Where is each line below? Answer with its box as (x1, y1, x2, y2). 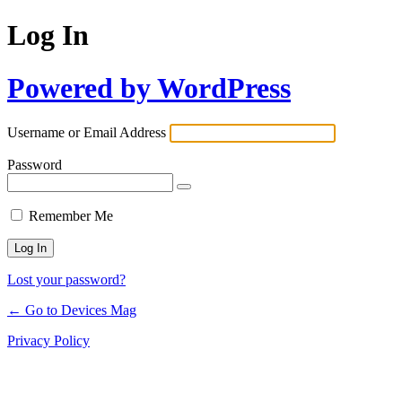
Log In (7, 19, 89, 52)
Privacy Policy (7, 333, 90, 349)
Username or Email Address (7, 125, 166, 141)
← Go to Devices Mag (7, 302, 136, 319)
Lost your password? (7, 272, 126, 288)
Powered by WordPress (7, 71, 291, 104)
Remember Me (29, 208, 113, 224)
